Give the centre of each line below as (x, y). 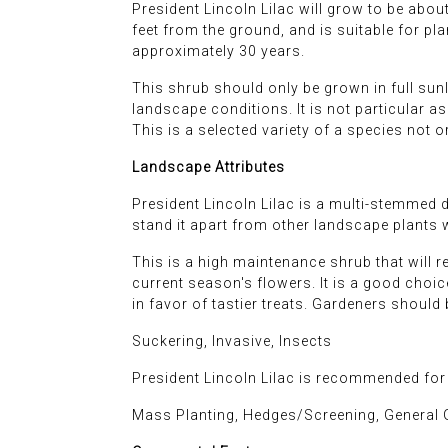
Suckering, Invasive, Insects (232, 340)
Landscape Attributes (208, 166)
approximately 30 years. (218, 50)
